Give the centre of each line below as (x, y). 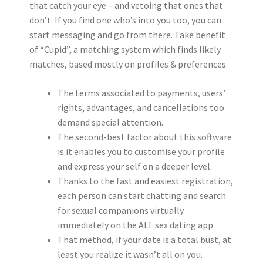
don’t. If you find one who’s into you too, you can (125, 20)
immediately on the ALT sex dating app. (136, 225)
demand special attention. (110, 122)
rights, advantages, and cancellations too (141, 107)
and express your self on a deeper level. (135, 166)
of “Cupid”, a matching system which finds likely (125, 49)
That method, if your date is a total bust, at (144, 240)
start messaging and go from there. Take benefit (127, 35)
